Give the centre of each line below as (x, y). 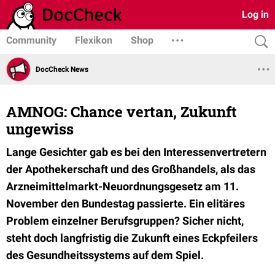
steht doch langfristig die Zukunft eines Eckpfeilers (132, 238)
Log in (255, 14)
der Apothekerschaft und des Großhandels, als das (131, 169)
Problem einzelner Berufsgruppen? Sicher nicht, (125, 221)
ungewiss (40, 129)
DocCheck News (62, 69)
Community (31, 40)
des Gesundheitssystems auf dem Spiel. (105, 255)
